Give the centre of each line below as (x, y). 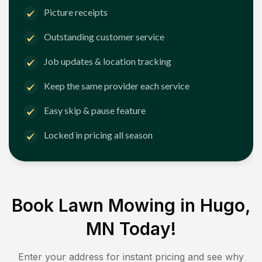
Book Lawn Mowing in (106, 205)
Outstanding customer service (104, 37)
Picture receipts (76, 12)
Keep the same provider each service (117, 86)
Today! (145, 228)
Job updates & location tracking (108, 61)
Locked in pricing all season (98, 135)
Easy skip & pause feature (95, 111)
